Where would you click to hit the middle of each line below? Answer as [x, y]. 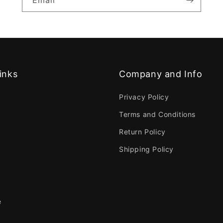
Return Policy [142, 132]
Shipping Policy [146, 149]
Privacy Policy [144, 97]
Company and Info [161, 74]
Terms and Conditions [157, 114]
